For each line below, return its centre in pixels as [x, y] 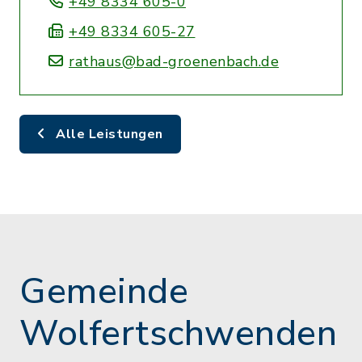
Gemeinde [104, 292]
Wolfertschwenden [178, 334]
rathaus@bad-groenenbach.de [174, 61]
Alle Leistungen [107, 134]
